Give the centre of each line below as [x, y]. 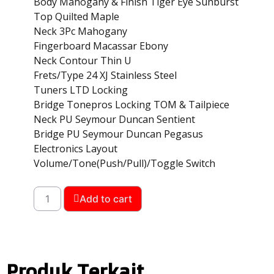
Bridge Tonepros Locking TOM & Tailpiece [131, 105]
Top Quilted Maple [76, 17]
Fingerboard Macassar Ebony [101, 46]
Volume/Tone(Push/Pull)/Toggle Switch [124, 164]
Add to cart [106, 198]
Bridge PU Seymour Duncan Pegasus [118, 134]
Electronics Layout [76, 149]
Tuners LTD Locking [81, 90]
